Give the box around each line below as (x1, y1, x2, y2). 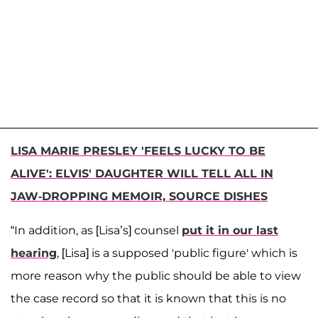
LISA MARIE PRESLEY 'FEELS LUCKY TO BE (11, 143, 265, 158)
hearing (11, 246, 57, 260)
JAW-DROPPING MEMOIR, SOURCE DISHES (11, 189, 268, 203)
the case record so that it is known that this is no (11, 291, 286, 305)
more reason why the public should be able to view (11, 268, 301, 283)
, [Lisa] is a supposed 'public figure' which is (57, 246, 297, 260)
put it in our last (182, 223, 278, 237)
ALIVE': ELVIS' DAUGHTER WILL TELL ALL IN (11, 166, 273, 180)
